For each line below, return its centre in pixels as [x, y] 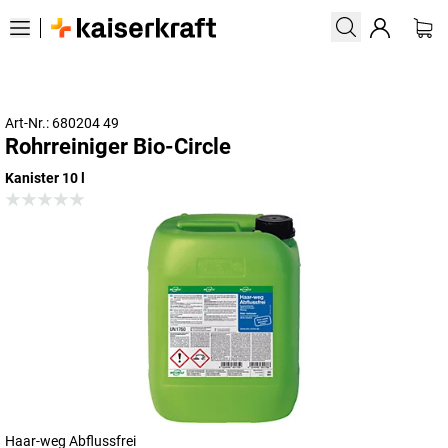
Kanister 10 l [45, 178]
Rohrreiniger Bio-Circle [118, 146]
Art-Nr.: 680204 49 [62, 123]
